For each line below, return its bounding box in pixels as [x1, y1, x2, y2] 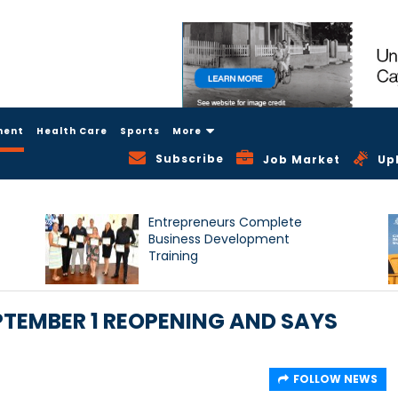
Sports [120, 123, 160, 138]
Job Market [263, 152, 341, 168]
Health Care [36, 123, 107, 138]
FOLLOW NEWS [293, 371, 378, 387]
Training [148, 247, 199, 266]
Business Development [148, 230, 291, 249]
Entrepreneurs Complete [148, 213, 303, 232]
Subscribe [155, 150, 225, 166]
